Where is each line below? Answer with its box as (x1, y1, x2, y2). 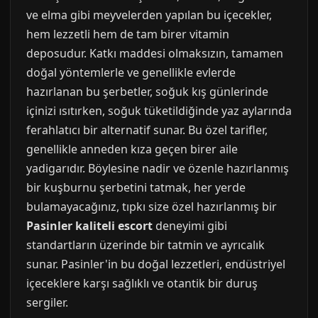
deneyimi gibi (153, 218, 227, 234)
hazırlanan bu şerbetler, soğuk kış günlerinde (26, 84, 268, 99)
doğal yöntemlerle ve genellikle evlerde (26, 65, 236, 80)
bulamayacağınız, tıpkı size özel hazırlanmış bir (26, 199, 277, 214)
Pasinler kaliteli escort (26, 218, 153, 234)
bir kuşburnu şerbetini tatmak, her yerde (26, 180, 246, 195)
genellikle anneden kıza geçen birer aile (26, 141, 238, 157)
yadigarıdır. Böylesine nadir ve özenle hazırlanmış (26, 160, 289, 176)
